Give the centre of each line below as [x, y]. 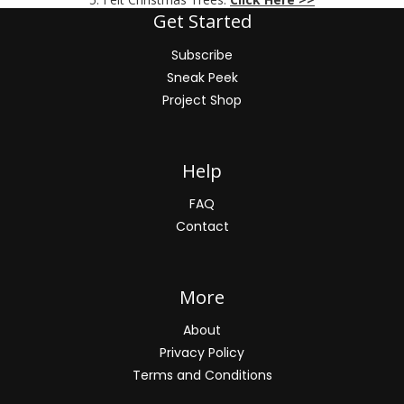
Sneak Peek [202, 78]
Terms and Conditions [202, 375]
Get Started [202, 21]
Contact [202, 227]
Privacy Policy [202, 352]
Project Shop [202, 101]
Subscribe [202, 55]
